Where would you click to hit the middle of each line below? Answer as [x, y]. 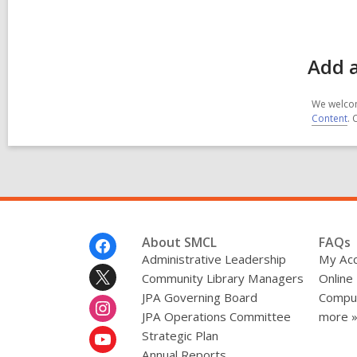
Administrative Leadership [214, 259]
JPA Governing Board [199, 297]
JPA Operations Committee [216, 316]
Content [330, 118]
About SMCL [179, 242]
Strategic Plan [180, 335]
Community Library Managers [222, 278]
